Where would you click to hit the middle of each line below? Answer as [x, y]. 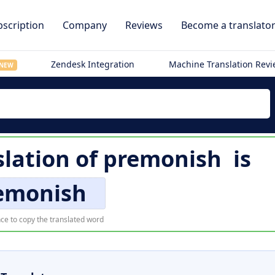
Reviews [144, 25]
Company [85, 25]
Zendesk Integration [93, 64]
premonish [162, 159]
